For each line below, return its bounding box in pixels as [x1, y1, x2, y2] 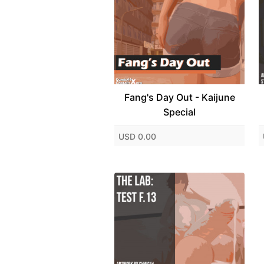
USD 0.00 [118, 131, 156, 141]
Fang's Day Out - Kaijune [124, 91, 235, 104]
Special [163, 106, 196, 118]
